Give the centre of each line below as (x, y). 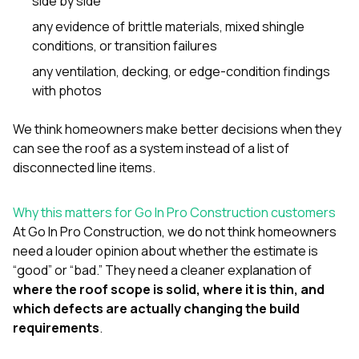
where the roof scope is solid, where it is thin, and (169, 289)
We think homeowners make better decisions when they (177, 129)
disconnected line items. (84, 167)
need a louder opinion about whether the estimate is (165, 250)
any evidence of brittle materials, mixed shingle (168, 26)
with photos (67, 90)
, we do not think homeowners (249, 231)
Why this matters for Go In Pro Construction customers (174, 212)
